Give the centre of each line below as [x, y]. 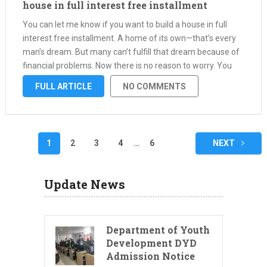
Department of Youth [158, 230]
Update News [85, 184]
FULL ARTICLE [63, 86]
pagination [44, 161]
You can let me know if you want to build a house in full [125, 24]
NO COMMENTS [154, 86]
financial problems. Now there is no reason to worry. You [127, 66]
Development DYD [151, 243]
